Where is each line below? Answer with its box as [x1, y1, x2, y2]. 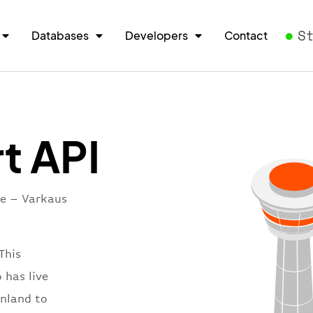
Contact [224, 27, 268, 43]
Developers [125, 27, 189, 43]
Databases [31, 27, 89, 43]
